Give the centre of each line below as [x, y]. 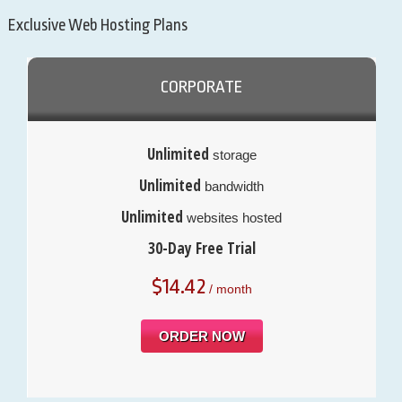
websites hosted [233, 217]
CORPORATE [202, 87]
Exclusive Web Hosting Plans [97, 25]
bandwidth [233, 186]
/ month [228, 288]
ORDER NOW [201, 336]
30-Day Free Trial [201, 248]
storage [232, 154]
